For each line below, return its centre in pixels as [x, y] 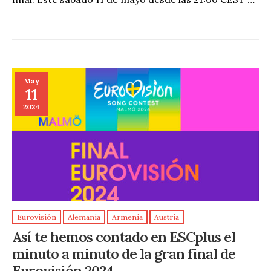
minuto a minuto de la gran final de [124, 254]
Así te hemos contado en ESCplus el [124, 237]
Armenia [127, 217]
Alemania [84, 217]
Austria [167, 217]
